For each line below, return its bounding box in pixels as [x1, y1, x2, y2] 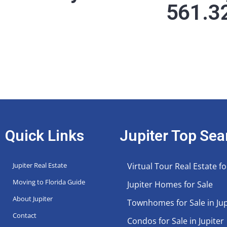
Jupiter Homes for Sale [127, 178, 213, 190]
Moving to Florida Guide [13, 177, 85, 186]
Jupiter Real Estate [13, 160, 67, 170]
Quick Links [5, 126, 84, 144]
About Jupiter [13, 194, 53, 203]
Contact [13, 210, 36, 220]
